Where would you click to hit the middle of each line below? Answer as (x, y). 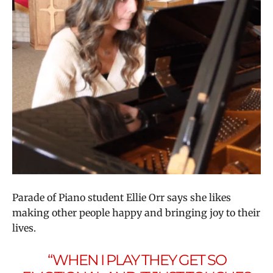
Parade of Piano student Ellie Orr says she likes (122, 197)
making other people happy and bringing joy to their (136, 212)
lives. (25, 228)
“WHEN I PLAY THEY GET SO (136, 260)
